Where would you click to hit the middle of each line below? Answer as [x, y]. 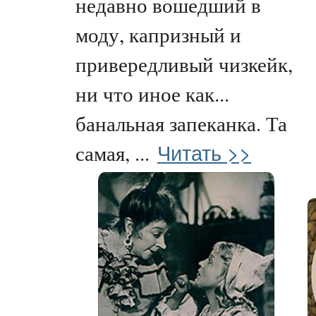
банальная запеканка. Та [181, 123]
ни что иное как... [152, 93]
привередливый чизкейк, [184, 64]
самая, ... [113, 153]
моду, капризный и [158, 34]
